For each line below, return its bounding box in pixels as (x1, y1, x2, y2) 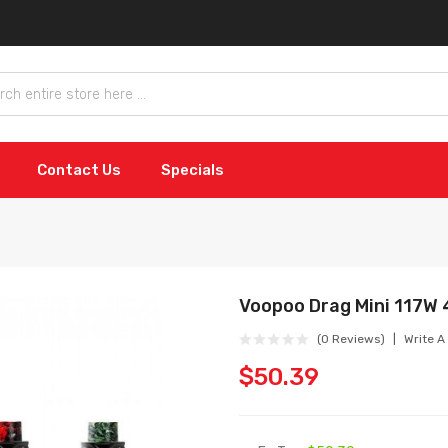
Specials (161, 161, 224, 179)
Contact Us (37, 161, 121, 179)
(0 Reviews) (317, 332, 385, 346)
